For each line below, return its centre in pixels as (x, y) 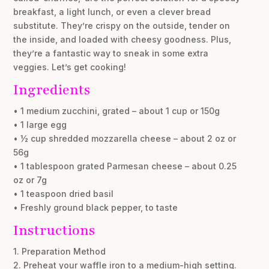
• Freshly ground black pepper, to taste (96, 208)
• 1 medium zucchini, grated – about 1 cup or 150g (117, 111)
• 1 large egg (40, 125)
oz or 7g (30, 180)
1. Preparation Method (60, 252)
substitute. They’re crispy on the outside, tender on (122, 26)
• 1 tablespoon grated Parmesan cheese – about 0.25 (125, 166)
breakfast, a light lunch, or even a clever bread (112, 12)
